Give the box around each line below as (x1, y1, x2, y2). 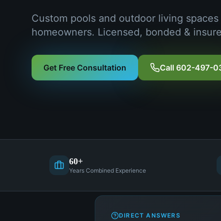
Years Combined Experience (69, 167, 146, 174)
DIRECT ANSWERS (119, 212, 181, 219)
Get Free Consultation (43, 63, 126, 73)
